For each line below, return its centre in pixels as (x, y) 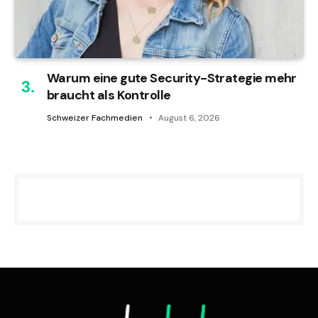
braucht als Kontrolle (109, 95)
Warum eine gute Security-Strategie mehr (172, 78)
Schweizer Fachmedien (95, 117)
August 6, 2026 (189, 117)
